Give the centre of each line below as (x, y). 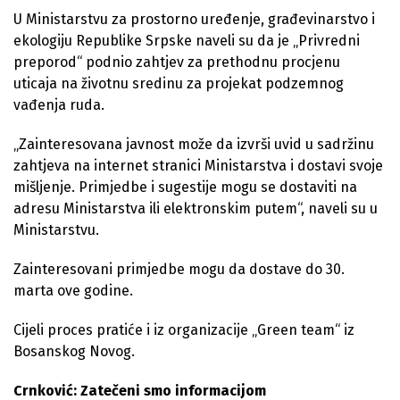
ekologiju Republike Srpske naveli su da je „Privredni (187, 40)
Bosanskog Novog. (74, 351)
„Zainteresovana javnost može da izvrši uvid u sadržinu (194, 144)
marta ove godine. (73, 290)
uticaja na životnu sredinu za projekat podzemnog (179, 83)
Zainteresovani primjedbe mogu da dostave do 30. (179, 269)
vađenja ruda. (59, 104)
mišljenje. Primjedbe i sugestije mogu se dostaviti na (185, 187)
